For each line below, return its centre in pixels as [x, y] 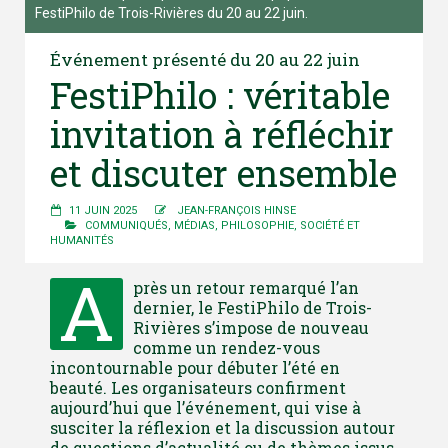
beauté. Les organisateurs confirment [198, 387]
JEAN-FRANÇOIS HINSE [236, 210]
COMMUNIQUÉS [126, 225]
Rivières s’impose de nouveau [251, 327]
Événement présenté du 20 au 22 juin [205, 59]
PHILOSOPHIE [257, 225]
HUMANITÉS [82, 240]
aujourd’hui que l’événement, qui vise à [205, 407]
